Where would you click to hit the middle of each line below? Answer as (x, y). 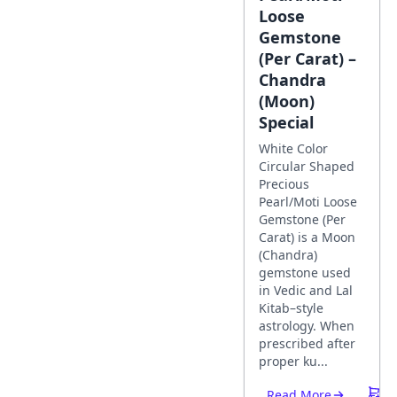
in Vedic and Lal (306, 290)
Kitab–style (291, 308)
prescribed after (307, 343)
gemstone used (305, 272)
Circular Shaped (307, 166)
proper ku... (293, 361)
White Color (293, 148)
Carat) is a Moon (307, 237)
